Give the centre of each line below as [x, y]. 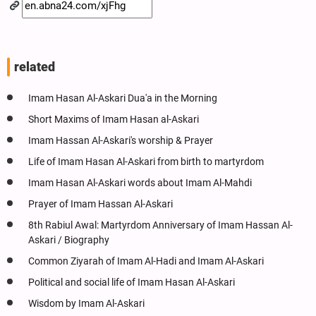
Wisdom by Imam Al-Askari [86, 303]
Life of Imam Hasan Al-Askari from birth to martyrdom [146, 162]
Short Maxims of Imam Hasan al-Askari [114, 119]
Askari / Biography [69, 240]
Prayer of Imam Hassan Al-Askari [101, 204]
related [35, 67]
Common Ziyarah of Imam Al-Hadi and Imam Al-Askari [146, 261]
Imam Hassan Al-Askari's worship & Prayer [121, 140]
